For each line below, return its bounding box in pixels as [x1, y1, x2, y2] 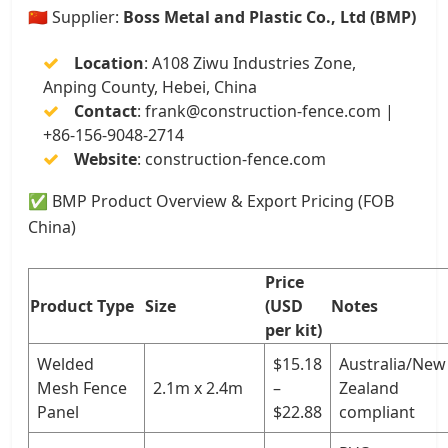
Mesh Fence [37, 376, 127, 399]
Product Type [30, 294, 134, 317]
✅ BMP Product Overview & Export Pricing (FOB [28, 189, 394, 212]
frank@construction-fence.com [145, 99, 381, 122]
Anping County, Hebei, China [43, 75, 257, 98]
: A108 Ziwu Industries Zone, [144, 51, 356, 74]
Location [74, 51, 144, 74]
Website [74, 147, 137, 170]
